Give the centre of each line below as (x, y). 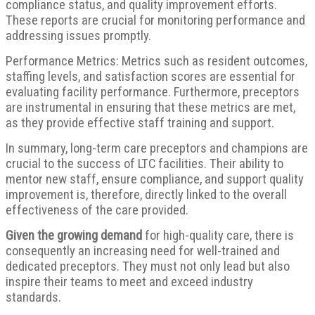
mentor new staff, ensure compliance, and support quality (155, 180)
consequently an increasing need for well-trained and (143, 251)
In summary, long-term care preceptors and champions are (157, 149)
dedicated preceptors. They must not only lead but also (148, 267)
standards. (33, 298)
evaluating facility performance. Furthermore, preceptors (153, 92)
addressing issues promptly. (78, 36)
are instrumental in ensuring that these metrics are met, (150, 108)
